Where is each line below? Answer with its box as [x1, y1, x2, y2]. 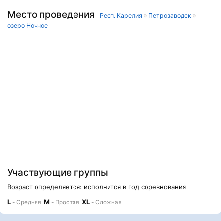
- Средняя [11, 198, 41, 206]
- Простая [50, 198, 79, 206]
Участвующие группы [7, 166, 108, 178]
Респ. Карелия [100, 11, 142, 19]
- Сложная [90, 198, 122, 206]
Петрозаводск [148, 11, 191, 19]
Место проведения [7, 8, 100, 20]
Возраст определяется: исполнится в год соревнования [7, 183, 186, 191]
